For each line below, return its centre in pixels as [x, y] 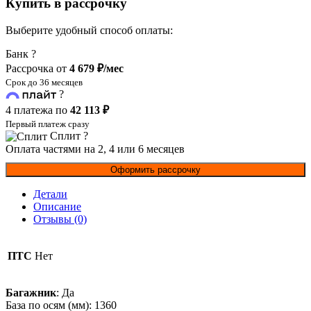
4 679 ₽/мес [96, 68]
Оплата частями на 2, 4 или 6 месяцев [95, 149]
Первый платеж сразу [48, 124]
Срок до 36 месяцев [44, 82]
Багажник [31, 293]
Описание [57, 207]
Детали [50, 194]
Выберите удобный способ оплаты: [89, 30]
